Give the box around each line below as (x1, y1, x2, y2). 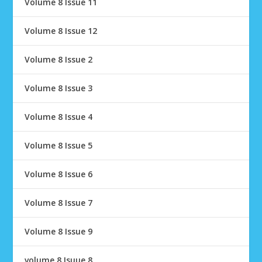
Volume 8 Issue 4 (25, 111, 93, 122)
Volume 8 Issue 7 (25, 197, 93, 208)
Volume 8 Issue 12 (25, 25, 98, 36)
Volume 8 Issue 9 (25, 226, 93, 237)
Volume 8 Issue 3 (25, 82, 93, 94)
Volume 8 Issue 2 (25, 54, 93, 65)
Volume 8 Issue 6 (25, 168, 93, 180)
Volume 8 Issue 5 (25, 140, 93, 151)
